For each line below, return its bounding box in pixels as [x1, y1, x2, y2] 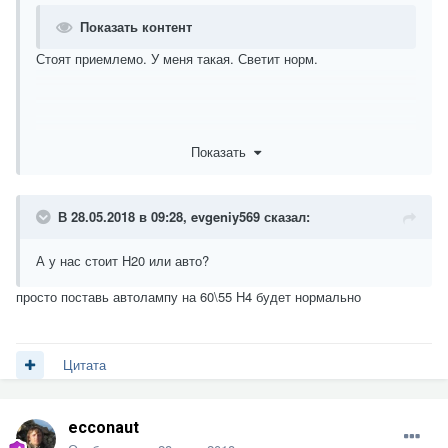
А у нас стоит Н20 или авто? [36, 251, 209, 271]
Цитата [63, 355, 106, 375]
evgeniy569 [191, 207, 260, 227]
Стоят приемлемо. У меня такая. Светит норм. [36, 48, 318, 68]
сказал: [260, 207, 310, 227]
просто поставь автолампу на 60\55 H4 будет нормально [16, 287, 361, 307]
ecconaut [68, 417, 139, 437]
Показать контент [80, 16, 192, 36]
